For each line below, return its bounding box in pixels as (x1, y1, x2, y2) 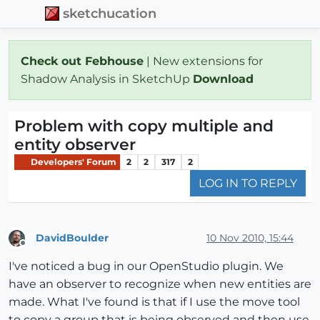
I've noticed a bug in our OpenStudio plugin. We (9, 259, 284, 274)
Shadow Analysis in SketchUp (21, 71, 193, 86)
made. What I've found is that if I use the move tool (9, 295, 300, 309)
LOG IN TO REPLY (199, 176, 297, 191)
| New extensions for (144, 54, 263, 68)
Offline (22, 244, 50, 255)
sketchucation (63, 6, 157, 21)
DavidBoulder (36, 231, 109, 244)
